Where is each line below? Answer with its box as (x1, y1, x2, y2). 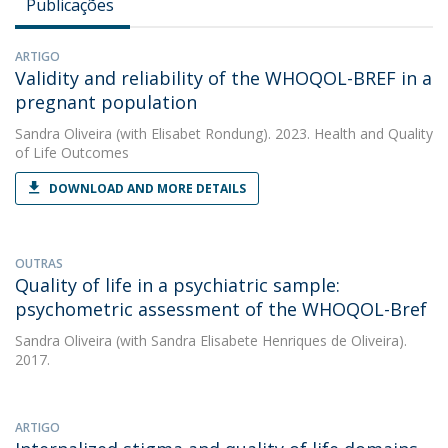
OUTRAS (15, 255, 63, 272)
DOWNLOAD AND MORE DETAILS (49, 180, 246, 197)
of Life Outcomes (15, 143, 129, 162)
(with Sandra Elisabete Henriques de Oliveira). (112, 331, 407, 350)
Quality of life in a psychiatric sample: (15, 273, 340, 297)
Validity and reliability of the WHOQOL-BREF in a (15, 66, 432, 90)
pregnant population (15, 90, 197, 114)
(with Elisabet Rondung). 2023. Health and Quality (112, 124, 433, 143)
